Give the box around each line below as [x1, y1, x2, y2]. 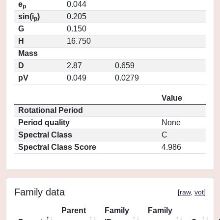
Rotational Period [18, 106, 83, 114]
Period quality [18, 118, 70, 127]
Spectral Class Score [18, 143, 96, 151]
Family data [14, 187, 65, 197]
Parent [61, 206, 86, 215]
